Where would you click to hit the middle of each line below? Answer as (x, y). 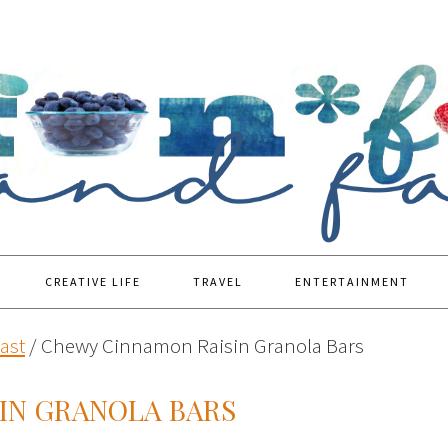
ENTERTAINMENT (352, 281)
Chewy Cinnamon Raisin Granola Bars (200, 345)
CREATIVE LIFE (93, 281)
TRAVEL (218, 281)
